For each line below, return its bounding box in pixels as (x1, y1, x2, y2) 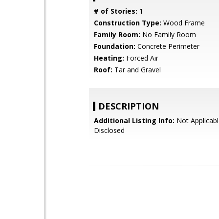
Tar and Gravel (112, 65, 161, 74)
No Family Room (140, 30, 196, 39)
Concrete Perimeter (135, 42, 199, 51)
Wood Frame (161, 18, 205, 27)
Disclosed (94, 126, 125, 135)
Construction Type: (94, 18, 161, 27)
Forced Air (124, 53, 158, 63)
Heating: (94, 53, 124, 63)
